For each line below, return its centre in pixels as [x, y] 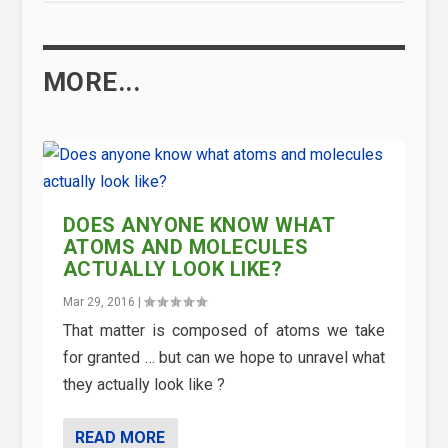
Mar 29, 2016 [98, 302]
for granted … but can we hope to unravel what [224, 358]
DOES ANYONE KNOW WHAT [198, 225]
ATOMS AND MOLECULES [185, 247]
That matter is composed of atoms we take [224, 331]
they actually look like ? [143, 385]
